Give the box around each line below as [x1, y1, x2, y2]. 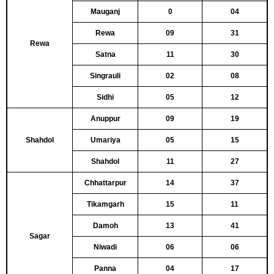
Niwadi [94, 243, 117, 251]
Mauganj [91, 7, 120, 16]
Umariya [90, 136, 120, 144]
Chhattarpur [84, 179, 127, 187]
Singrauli [90, 72, 120, 80]
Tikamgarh [86, 200, 124, 209]
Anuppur [90, 114, 120, 123]
